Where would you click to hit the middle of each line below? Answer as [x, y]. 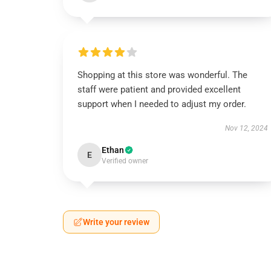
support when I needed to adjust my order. [162, 104]
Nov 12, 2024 [246, 128]
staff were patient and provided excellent [159, 90]
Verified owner [125, 161]
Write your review [116, 222]
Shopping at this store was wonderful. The [162, 75]
